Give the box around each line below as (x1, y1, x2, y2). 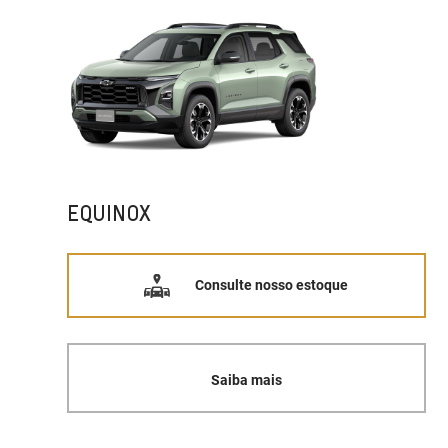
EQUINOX (67, 199, 152, 226)
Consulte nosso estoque (195, 277, 349, 294)
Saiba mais (210, 372, 282, 389)
